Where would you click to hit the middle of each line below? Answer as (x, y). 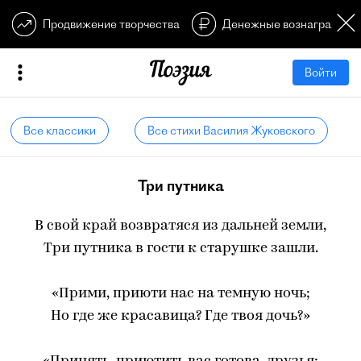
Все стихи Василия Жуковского (231, 131)
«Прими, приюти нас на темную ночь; (180, 294)
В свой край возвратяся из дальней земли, (180, 226)
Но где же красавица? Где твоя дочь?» (180, 316)
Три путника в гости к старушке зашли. (180, 249)
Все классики (60, 131)
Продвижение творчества (111, 24)
